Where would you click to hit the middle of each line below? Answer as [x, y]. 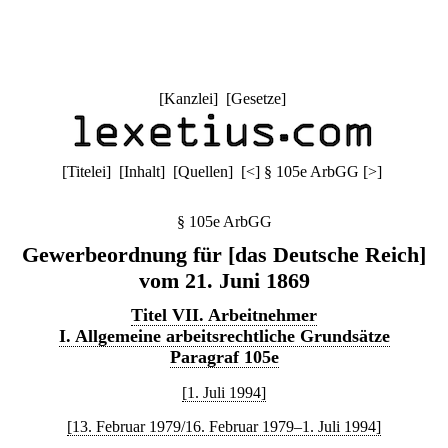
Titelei [86, 171]
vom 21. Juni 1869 [224, 280]
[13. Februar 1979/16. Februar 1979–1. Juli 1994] [224, 426]
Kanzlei [188, 98]
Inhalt [142, 171]
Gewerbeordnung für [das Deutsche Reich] [224, 254]
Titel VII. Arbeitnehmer [224, 315]
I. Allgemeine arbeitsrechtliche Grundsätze [224, 336]
